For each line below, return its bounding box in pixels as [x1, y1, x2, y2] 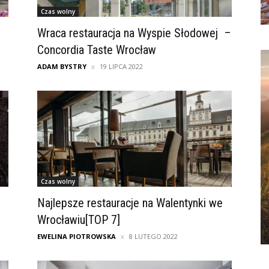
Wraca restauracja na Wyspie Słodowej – [37, 26, 231, 41]
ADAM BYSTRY [37, 62, 86, 71]
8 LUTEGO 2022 [129, 232, 178, 241]
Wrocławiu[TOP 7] [37, 213, 120, 228]
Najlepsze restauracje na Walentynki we [37, 196, 223, 211]
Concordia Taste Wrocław [37, 43, 156, 58]
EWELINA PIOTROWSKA [37, 232, 116, 241]
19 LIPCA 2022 [100, 62, 143, 71]
